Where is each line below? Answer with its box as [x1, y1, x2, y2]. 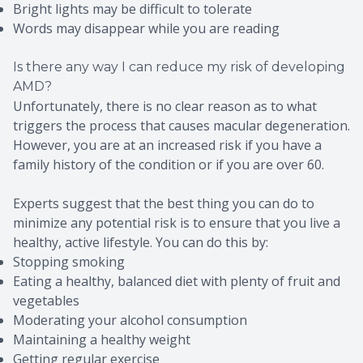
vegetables [13, 292, 79, 310]
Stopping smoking [13, 253, 125, 271]
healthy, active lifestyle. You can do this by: [13, 233, 268, 252]
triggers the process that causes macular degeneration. [13, 117, 350, 135]
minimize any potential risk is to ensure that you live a [13, 214, 340, 233]
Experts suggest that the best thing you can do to [13, 194, 314, 213]
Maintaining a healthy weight [13, 331, 190, 349]
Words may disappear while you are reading [13, 19, 280, 38]
